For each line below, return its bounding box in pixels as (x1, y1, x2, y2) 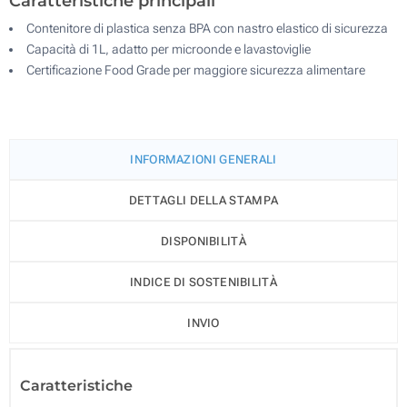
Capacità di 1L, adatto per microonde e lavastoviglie (26, 41, 311, 56)
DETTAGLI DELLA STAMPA (128, 193, 279, 207)
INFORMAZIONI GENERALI (130, 152, 277, 166)
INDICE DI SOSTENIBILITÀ (130, 274, 277, 289)
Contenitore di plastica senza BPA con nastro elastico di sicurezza (26, 20, 388, 35)
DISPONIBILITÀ (161, 233, 246, 248)
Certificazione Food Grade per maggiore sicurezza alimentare (26, 62, 365, 77)
